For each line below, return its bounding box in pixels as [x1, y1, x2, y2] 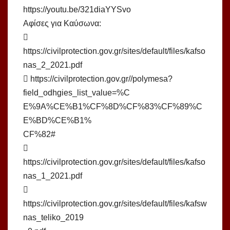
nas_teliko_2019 [23, 213, 84, 222]
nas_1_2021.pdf [23, 171, 82, 181]
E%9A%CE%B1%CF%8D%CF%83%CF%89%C [23, 102, 202, 111]
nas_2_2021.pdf [23, 61, 82, 70]
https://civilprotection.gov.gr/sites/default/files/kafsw [23, 199, 207, 208]
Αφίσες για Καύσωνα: [23, 19, 101, 28]
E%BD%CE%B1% [23, 116, 91, 125]
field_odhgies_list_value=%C [23, 88, 130, 98]
